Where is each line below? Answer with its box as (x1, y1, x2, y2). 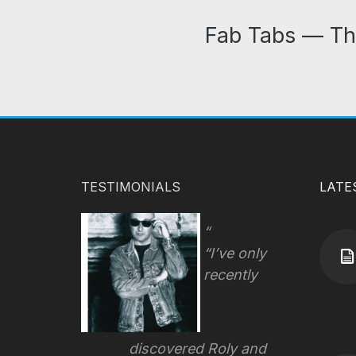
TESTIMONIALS (81, 178, 180, 195)
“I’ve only (203, 244, 266, 261)
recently (203, 265, 257, 283)
